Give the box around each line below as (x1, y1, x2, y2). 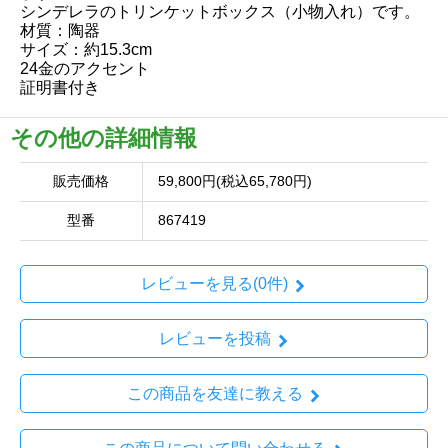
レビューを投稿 (158, 330, 271, 348)
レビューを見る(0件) (141, 275, 288, 293)
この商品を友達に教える (126, 384, 303, 402)
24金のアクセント (20, 59, 150, 77)
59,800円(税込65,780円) (158, 173, 312, 189)
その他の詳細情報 (10, 124, 197, 151)
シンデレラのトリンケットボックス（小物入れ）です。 (20, 2, 420, 20)
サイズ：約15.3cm (20, 40, 152, 58)
